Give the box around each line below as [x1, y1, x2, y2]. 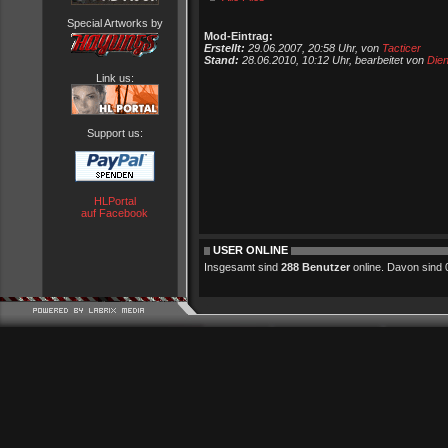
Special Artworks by [66, 17, 163, 29]
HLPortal [93, 195, 136, 207]
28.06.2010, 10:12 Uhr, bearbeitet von [239, 54, 427, 66]
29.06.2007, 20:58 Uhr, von [245, 42, 382, 54]
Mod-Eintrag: [204, 30, 273, 42]
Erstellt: [204, 42, 245, 54]
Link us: [95, 72, 134, 84]
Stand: [204, 54, 239, 66]
